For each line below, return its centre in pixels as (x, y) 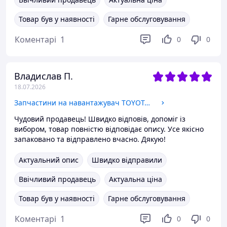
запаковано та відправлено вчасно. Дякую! (90, 139)
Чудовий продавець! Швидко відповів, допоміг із (100, 119)
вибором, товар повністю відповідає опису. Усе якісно (109, 129)
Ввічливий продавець (57, 179)
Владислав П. (44, 76)
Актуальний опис (49, 160)
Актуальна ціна (136, 179)
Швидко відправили (127, 160)
